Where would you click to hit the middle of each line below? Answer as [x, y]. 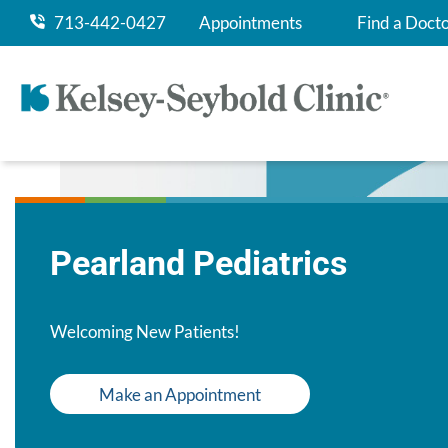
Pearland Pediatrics [198, 263]
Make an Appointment [180, 394]
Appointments [250, 23]
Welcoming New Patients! [145, 332]
